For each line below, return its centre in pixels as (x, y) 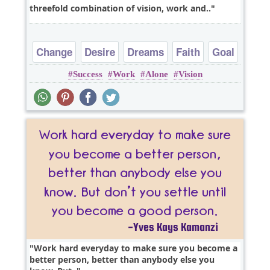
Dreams (145, 52)
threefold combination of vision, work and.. (120, 8)
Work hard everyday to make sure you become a (136, 248)
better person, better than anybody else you (122, 260)
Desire (99, 52)
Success (87, 74)
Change (54, 52)
